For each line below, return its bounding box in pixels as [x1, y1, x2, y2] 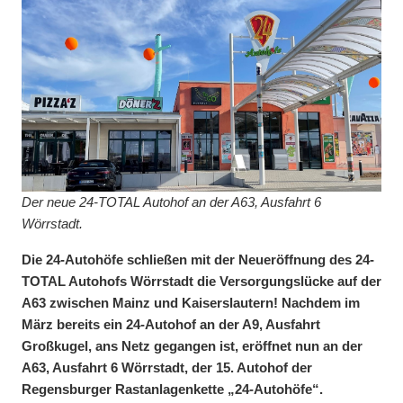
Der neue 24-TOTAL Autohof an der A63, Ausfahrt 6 [22, 193, 321, 210]
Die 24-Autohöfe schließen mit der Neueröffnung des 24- [22, 251, 374, 267]
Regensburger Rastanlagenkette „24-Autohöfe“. [22, 381, 323, 397]
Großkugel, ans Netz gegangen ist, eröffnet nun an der [22, 337, 363, 354]
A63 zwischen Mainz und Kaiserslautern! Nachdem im [22, 294, 360, 310]
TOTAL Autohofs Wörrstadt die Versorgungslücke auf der [22, 273, 381, 289]
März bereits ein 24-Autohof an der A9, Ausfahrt [22, 316, 320, 332]
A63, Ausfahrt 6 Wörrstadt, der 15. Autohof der [22, 359, 312, 375]
